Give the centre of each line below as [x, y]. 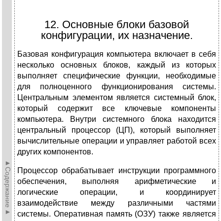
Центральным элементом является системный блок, [117, 98]
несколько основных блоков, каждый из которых [117, 65]
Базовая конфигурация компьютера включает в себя [117, 54]
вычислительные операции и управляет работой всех [117, 141]
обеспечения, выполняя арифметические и [117, 182]
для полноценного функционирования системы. [117, 87]
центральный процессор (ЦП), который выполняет [117, 130]
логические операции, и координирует [117, 192]
